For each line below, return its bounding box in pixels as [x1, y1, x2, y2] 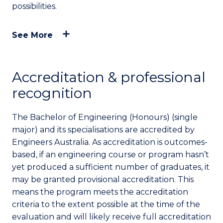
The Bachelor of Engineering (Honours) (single [12, 112, 198, 122]
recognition [12, 85, 92, 102]
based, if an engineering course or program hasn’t [12, 150, 209, 159]
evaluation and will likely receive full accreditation [12, 212, 211, 222]
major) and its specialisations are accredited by [12, 125, 195, 134]
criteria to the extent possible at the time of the [12, 200, 200, 209]
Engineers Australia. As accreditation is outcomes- [12, 137, 208, 147]
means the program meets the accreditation [12, 187, 188, 197]
